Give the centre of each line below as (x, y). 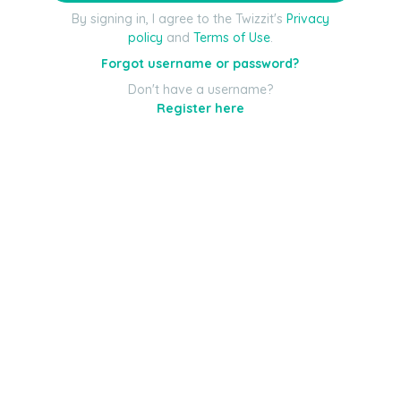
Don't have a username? (200, 90)
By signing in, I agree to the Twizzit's (179, 19)
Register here (200, 109)
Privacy (307, 19)
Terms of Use (231, 38)
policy (145, 38)
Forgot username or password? (200, 64)
